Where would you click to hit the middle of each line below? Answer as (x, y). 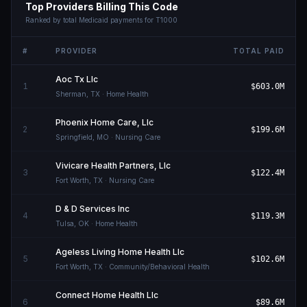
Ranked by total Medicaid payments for (90, 20)
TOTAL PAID (259, 51)
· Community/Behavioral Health (156, 267)
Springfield (74, 137)
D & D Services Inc (93, 209)
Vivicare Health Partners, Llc (113, 165)
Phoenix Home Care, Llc (105, 122)
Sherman (71, 94)
